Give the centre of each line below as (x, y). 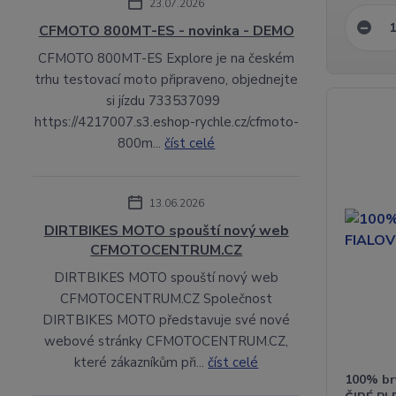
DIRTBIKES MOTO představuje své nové (167, 320)
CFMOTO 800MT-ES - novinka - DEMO (166, 30)
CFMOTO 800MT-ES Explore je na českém (167, 58)
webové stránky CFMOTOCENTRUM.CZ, (167, 341)
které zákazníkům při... (141, 362)
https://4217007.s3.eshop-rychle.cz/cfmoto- (166, 122)
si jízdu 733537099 (166, 100)
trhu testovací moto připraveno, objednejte (167, 79)
